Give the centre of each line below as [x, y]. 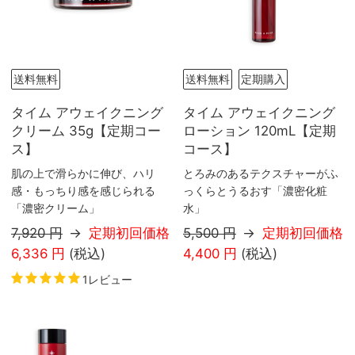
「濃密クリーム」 [55, 208]
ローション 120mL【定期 [260, 130]
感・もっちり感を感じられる [83, 191]
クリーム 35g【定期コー [86, 130]
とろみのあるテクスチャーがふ [261, 174]
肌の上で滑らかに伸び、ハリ [83, 174]
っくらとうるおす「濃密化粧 [255, 191]
